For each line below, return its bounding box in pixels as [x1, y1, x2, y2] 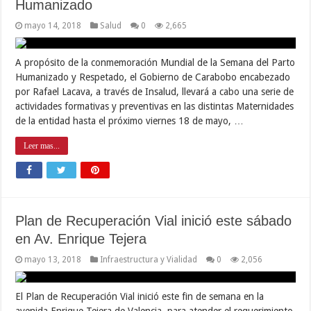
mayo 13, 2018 [24, 254, 82, 264]
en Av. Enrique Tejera [15, 230, 147, 246]
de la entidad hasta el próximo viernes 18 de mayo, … [15, 115, 244, 126]
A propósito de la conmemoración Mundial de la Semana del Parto [15, 56, 296, 68]
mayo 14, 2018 [24, 20, 82, 31]
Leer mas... [24, 140, 60, 151]
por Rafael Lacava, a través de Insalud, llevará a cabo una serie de [15, 85, 294, 97]
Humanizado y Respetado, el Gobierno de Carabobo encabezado [15, 71, 291, 83]
